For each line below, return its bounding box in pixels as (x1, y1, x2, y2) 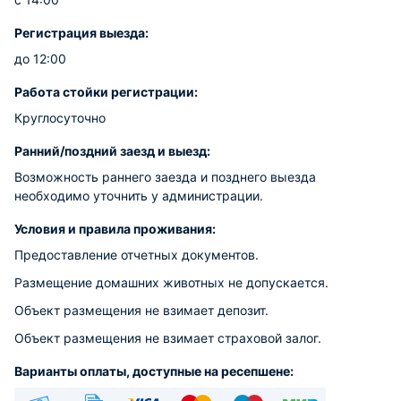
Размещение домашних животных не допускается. (14, 275, 328, 290)
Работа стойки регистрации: (14, 84, 198, 99)
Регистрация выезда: (14, 25, 149, 40)
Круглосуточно (14, 110, 106, 125)
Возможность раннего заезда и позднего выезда (14, 169, 316, 184)
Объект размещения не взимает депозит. (14, 303, 269, 318)
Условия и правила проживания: (14, 221, 216, 236)
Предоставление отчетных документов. (14, 247, 259, 262)
